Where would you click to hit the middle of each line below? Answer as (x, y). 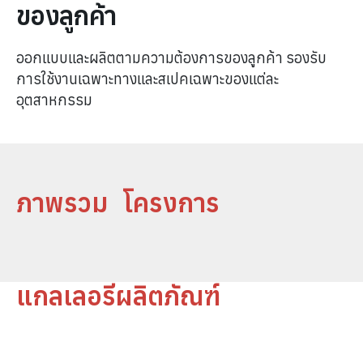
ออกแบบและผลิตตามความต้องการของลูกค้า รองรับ (171, 58)
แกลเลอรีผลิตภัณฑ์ (119, 295)
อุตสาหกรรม (54, 100)
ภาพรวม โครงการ (118, 202)
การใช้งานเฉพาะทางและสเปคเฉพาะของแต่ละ (147, 79)
